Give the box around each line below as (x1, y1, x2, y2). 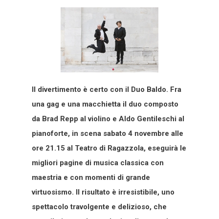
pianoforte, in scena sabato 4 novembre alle (32, 129, 183, 138)
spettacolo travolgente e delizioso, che (32, 202, 167, 212)
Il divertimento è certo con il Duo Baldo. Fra (32, 85, 181, 94)
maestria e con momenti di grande (32, 173, 150, 182)
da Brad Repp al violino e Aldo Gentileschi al (32, 114, 184, 124)
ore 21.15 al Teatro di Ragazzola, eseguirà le (32, 144, 186, 153)
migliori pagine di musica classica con (32, 158, 164, 168)
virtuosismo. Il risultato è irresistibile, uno (32, 188, 175, 197)
